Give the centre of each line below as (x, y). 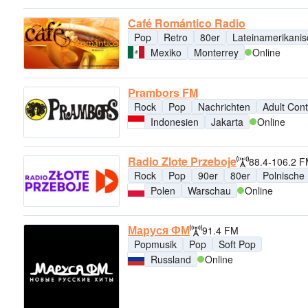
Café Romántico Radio (187, 23)
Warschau (209, 190)
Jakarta (227, 121)
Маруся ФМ (159, 230)
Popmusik (155, 244)
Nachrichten (224, 106)
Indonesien (175, 121)
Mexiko (166, 53)
